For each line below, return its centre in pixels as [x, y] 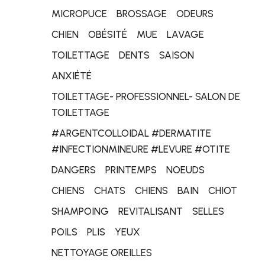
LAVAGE [185, 34]
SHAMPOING [80, 211]
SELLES [208, 211]
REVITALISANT [151, 211]
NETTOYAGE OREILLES [102, 253]
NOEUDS [185, 170]
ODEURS [195, 14]
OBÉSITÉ [108, 34]
